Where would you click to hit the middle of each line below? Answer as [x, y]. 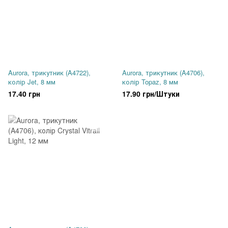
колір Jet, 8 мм [32, 82]
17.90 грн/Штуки [151, 94]
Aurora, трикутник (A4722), [49, 73]
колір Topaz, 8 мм [150, 82]
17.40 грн [24, 94]
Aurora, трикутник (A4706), [163, 73]
